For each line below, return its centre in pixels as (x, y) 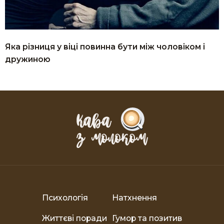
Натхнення (134, 197)
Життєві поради (74, 218)
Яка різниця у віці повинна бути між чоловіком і (105, 47)
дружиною (28, 59)
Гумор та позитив (147, 218)
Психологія (65, 197)
